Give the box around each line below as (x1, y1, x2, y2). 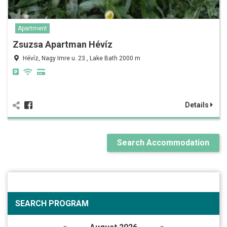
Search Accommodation (117, 138, 209, 148)
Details (185, 101, 210, 109)
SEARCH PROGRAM (15, 199, 89, 209)
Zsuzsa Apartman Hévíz (13, 39, 112, 50)
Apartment (18, 25, 47, 32)
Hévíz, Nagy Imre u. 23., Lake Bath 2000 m (23, 55, 140, 62)
